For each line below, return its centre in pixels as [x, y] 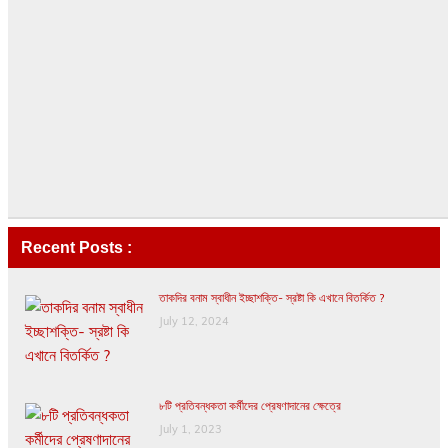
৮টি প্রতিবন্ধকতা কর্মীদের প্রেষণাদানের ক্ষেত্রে [249, 406]
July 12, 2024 [193, 321]
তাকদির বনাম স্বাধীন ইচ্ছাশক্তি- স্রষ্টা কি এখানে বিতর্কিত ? [271, 298]
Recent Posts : [76, 247]
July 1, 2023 [190, 429]
